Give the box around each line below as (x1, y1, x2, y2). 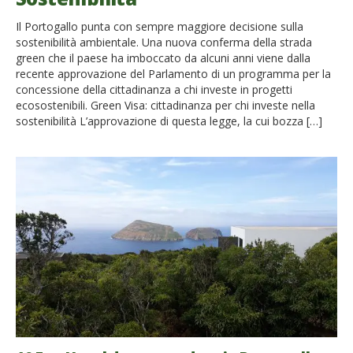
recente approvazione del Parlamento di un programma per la (16, 66, 331, 82)
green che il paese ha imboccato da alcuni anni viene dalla (16, 50, 310, 66)
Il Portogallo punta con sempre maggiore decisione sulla (16, 19, 303, 35)
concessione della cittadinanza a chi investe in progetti (16, 82, 292, 98)
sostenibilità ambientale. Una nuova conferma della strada (16, 35, 312, 50)
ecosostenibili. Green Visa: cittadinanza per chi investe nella (16, 98, 315, 113)
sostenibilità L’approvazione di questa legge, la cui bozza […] (16, 113, 322, 129)
